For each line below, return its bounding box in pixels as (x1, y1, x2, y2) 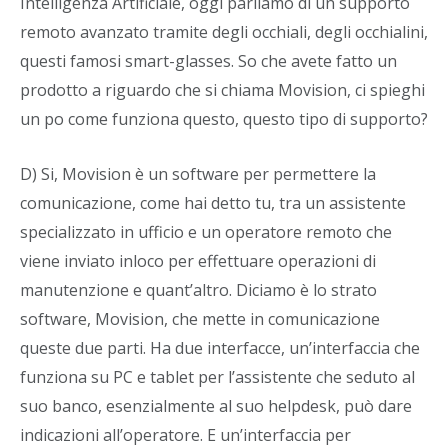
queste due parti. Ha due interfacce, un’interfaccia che (20, 336, 420, 359)
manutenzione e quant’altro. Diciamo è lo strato (20, 278, 377, 301)
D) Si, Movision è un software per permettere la (20, 162, 376, 185)
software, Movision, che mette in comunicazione (20, 307, 380, 330)
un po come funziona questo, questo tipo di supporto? (20, 107, 428, 130)
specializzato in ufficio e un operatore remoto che (20, 220, 392, 243)
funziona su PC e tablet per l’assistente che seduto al (20, 365, 415, 388)
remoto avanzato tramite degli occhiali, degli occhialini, (20, 20, 428, 43)
